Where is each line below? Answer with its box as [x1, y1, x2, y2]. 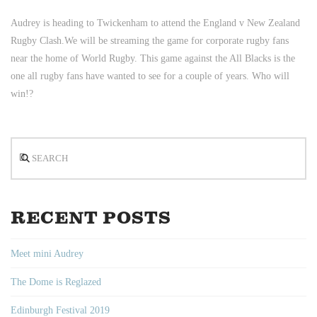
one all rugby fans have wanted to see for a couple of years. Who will [11, 71, 289, 81]
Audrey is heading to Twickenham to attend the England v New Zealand [11, 18, 300, 28]
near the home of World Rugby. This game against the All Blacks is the [11, 53, 295, 64]
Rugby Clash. [11, 35, 64, 46]
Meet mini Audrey [11, 248, 83, 259]
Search [10, 140, 37, 151]
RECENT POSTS [11, 207, 171, 230]
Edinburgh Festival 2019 [11, 304, 110, 316]
